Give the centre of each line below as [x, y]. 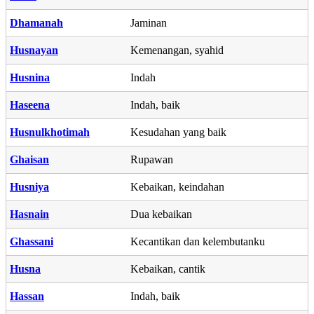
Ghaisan [29, 159]
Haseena [30, 104]
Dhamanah [36, 22]
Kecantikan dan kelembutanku [198, 241]
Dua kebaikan [161, 214]
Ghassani [32, 241]
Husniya [29, 186]
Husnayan [34, 50]
